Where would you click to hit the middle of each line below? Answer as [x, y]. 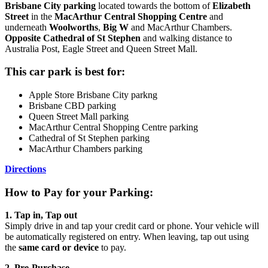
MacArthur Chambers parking [86, 149]
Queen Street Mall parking [79, 116]
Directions [25, 169]
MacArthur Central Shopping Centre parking [113, 127]
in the [40, 16]
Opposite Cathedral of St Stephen [73, 38]
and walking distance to [186, 38]
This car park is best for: [65, 72]
